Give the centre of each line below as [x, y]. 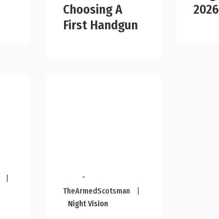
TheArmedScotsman [96, 191]
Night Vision [88, 203]
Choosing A [92, 10]
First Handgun [100, 25]
